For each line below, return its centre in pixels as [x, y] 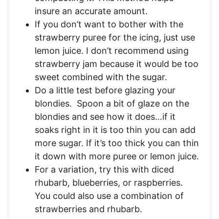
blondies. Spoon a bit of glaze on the [112, 103]
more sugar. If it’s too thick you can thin [117, 143]
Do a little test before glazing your [105, 90]
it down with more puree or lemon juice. [117, 156]
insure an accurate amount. [91, 11]
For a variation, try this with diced [104, 169]
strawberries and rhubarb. [91, 209]
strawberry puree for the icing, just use [115, 37]
